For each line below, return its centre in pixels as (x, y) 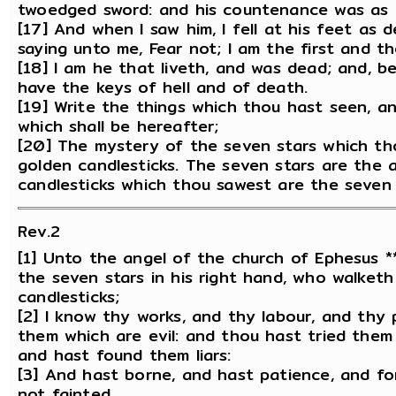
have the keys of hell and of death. (163, 88)
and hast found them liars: (125, 354)
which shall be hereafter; (118, 126)
